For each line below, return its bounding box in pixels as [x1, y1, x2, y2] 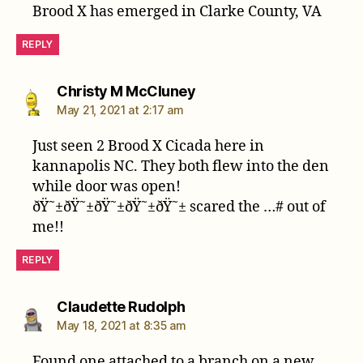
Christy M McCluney [57, 82, 195, 100]
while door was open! [32, 177, 181, 196]
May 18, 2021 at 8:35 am [57, 318, 186, 332]
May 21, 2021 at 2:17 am [57, 102, 184, 117]
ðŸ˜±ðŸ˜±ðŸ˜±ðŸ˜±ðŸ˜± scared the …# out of [32, 197, 327, 216]
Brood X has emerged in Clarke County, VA [32, 2, 322, 21]
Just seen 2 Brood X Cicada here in [32, 136, 265, 156]
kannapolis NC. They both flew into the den [32, 156, 330, 176]
